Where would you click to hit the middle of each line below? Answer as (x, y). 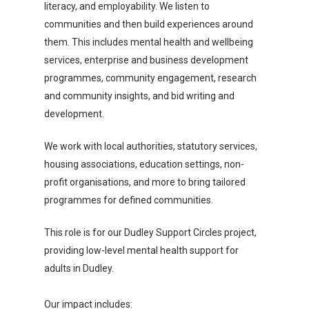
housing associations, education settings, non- (144, 164)
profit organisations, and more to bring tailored (145, 182)
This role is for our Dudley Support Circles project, (150, 232)
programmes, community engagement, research (150, 78)
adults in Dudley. (79, 268)
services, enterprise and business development (146, 60)
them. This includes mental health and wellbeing (149, 42)
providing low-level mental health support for (141, 250)
